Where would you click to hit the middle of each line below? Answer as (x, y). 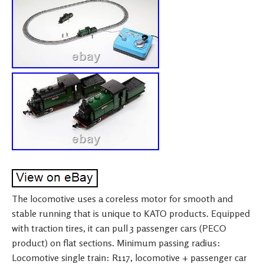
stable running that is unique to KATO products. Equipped (131, 213)
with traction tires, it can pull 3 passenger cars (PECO (119, 228)
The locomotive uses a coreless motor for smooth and (122, 199)
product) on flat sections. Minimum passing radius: (116, 243)
